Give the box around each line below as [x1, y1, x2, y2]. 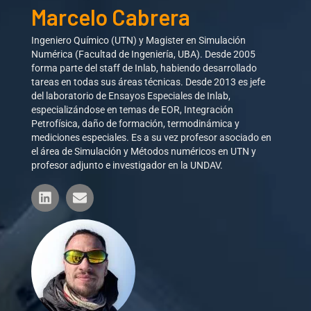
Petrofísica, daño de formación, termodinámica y [31, 117, 240, 130]
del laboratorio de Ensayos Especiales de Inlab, [31, 90, 231, 102]
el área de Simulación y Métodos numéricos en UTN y [31, 145, 257, 158]
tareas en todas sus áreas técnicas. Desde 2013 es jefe [31, 76, 266, 88]
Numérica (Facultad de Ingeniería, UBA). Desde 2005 [31, 48, 256, 60]
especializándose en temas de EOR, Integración [31, 103, 234, 116]
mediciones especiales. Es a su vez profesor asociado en [31, 131, 272, 144]
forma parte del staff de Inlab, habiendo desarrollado [31, 62, 258, 74]
